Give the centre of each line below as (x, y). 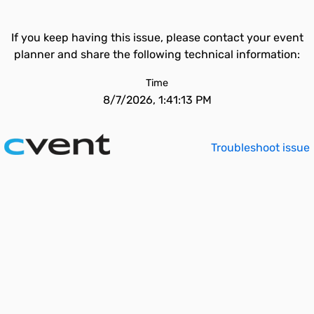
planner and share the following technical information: (157, 54)
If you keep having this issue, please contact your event (157, 37)
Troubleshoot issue (260, 148)
